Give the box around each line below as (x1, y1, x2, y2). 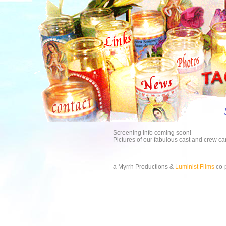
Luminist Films (175, 163, 214, 171)
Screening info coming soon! (113, 129, 191, 136)
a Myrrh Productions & (113, 163, 175, 171)
